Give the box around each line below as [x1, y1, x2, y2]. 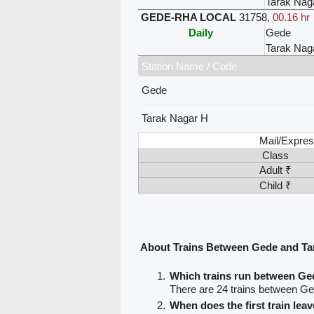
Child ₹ [259, 179, 292, 191]
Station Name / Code [141, 60, 237, 72]
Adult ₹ [259, 163, 292, 176]
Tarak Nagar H [141, 111, 208, 124]
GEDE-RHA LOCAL [140, 11, 236, 23]
